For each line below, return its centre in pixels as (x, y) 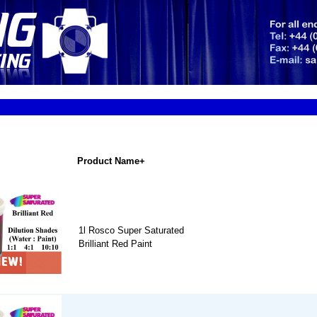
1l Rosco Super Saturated (131, 231)
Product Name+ (111, 161)
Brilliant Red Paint (115, 244)
